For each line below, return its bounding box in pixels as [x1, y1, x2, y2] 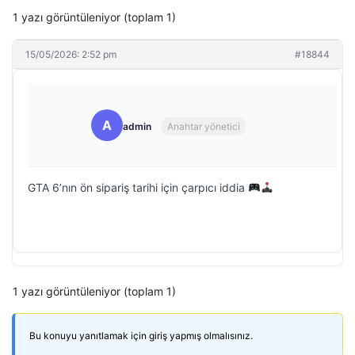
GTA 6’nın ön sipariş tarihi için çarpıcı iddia [28, 180, 248, 194]
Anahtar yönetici [167, 120, 240, 133]
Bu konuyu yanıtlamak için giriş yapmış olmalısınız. [29, 329, 253, 342]
